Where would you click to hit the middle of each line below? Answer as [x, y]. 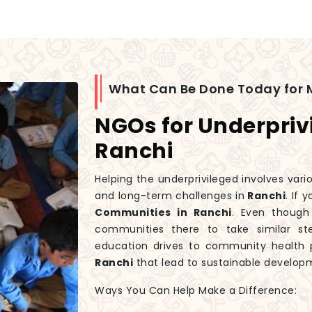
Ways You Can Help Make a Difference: [196, 291]
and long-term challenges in [170, 196]
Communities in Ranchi [163, 213]
